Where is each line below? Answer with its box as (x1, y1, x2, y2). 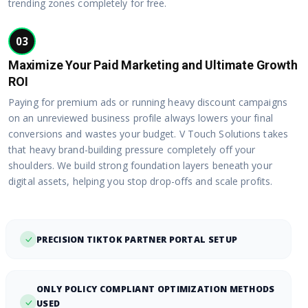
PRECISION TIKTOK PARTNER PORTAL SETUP (36, 233, 238, 245)
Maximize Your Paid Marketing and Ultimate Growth (8, 58, 298, 73)
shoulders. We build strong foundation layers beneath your (8, 159, 272, 173)
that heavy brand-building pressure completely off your (8, 143, 256, 157)
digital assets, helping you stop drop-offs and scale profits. (8, 175, 273, 188)
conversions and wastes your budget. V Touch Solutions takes (8, 127, 288, 141)
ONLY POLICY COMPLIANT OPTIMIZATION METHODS (36, 283, 275, 296)
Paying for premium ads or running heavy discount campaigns (8, 96, 287, 109)
